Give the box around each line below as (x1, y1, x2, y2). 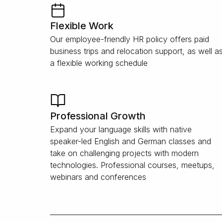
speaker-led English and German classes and (50, 136, 211, 146)
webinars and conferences (50, 172, 146, 182)
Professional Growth (50, 110, 146, 122)
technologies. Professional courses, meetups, (50, 160, 215, 170)
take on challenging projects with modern (50, 148, 199, 158)
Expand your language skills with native (50, 124, 192, 134)
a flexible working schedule (50, 58, 148, 68)
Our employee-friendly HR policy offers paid (50, 34, 209, 44)
